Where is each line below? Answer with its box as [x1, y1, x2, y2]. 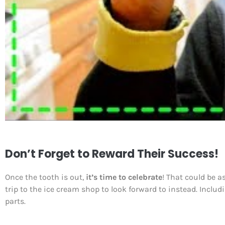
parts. [5, 196, 26, 206]
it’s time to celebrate [86, 172, 162, 182]
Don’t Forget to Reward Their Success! [5, 146, 218, 162]
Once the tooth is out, [5, 172, 86, 182]
